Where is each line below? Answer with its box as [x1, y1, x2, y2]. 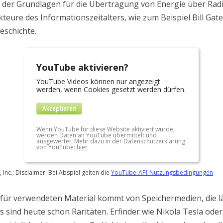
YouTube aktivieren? [36, 61, 128, 74]
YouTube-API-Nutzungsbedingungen [111, 168, 213, 177]
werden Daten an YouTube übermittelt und [36, 131, 157, 140]
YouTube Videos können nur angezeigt [36, 77, 160, 87]
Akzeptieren [42, 104, 76, 113]
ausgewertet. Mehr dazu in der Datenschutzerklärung [36, 137, 185, 146]
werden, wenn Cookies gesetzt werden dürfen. [36, 85, 186, 95]
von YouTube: [36, 143, 77, 152]
